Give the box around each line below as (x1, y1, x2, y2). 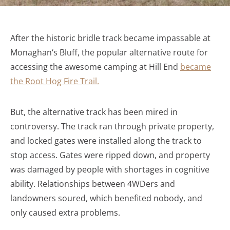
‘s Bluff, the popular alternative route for (52, 47, 208, 58)
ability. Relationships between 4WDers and (10, 178, 175, 189)
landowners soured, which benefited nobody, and (10, 193, 202, 204)
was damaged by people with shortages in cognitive (10, 164, 209, 175)
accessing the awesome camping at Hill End (10, 61, 180, 72)
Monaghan (10, 47, 52, 58)
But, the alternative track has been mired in (10, 106, 178, 118)
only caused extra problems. (10, 207, 120, 218)
